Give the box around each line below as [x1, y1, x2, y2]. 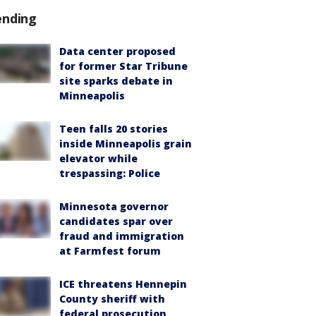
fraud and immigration [59, 229, 184, 243]
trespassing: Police [59, 166, 160, 180]
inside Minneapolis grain [59, 137, 192, 150]
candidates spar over [59, 214, 173, 228]
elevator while [59, 152, 138, 165]
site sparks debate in [59, 74, 173, 87]
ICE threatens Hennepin [59, 277, 187, 291]
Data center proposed [59, 44, 176, 58]
